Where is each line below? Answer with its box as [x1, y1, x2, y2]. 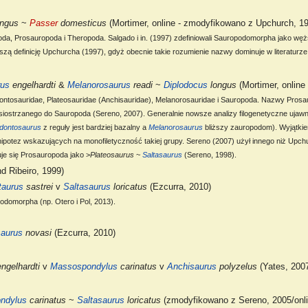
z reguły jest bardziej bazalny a [41, 123, 149, 132]
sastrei [23, 181, 54, 192]
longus [208, 80, 237, 91]
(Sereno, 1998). [182, 151, 237, 159]
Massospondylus [50, 261, 118, 272]
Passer [30, 19, 58, 28]
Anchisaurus [167, 261, 217, 272]
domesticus [58, 19, 107, 28]
